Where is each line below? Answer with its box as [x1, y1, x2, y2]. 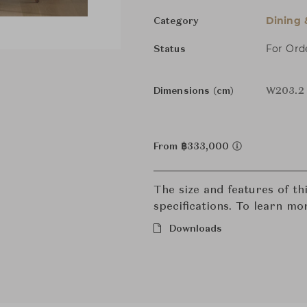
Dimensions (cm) [153, 86, 234, 96]
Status [153, 45, 186, 54]
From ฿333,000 [153, 142, 232, 151]
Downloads [169, 224, 223, 234]
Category [153, 16, 199, 26]
